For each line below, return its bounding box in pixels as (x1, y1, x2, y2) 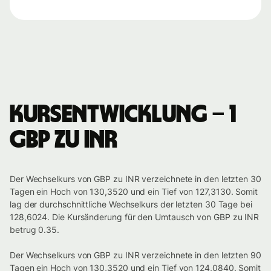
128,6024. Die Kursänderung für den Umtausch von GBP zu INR (10, 212, 260, 223)
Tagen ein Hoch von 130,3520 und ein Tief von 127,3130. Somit (10, 186, 258, 197)
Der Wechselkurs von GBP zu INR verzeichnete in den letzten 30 (10, 174, 261, 184)
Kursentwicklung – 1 (10, 103, 236, 128)
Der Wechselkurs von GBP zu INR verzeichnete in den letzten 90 (10, 250, 261, 261)
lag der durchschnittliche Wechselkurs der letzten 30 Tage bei (10, 199, 252, 210)
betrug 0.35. (10, 224, 59, 235)
